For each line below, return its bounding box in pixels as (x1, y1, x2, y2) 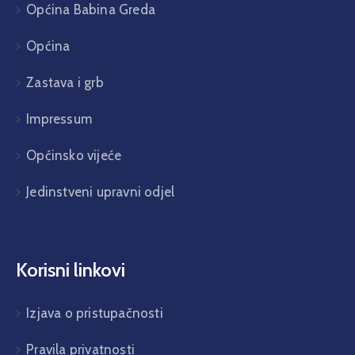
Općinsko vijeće (26, 147, 122, 163)
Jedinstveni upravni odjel (26, 183, 175, 200)
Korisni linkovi (16, 258, 125, 281)
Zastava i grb (26, 74, 104, 90)
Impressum (26, 110, 93, 127)
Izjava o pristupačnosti (26, 304, 163, 321)
